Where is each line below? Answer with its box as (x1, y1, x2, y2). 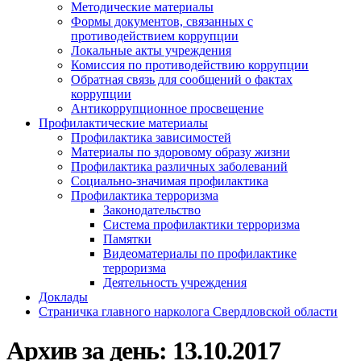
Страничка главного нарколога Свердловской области (39, 305, 338, 318)
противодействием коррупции (71, 29, 239, 43)
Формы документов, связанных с (71, 15, 253, 28)
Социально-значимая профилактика (71, 174, 268, 188)
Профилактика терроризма (71, 189, 218, 202)
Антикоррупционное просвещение (71, 102, 263, 115)
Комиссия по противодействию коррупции (71, 58, 309, 72)
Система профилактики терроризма (103, 218, 300, 231)
